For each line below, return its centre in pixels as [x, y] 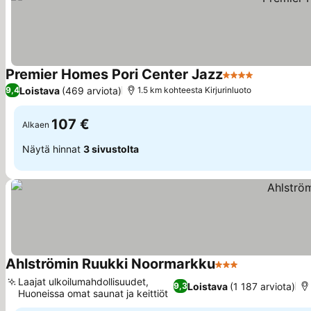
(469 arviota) [92, 90]
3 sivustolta [111, 149]
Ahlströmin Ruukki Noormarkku [110, 264]
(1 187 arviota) [262, 286]
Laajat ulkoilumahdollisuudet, [83, 281]
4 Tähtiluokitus [261, 82]
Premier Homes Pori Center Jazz [114, 74]
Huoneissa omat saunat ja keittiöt [93, 293]
